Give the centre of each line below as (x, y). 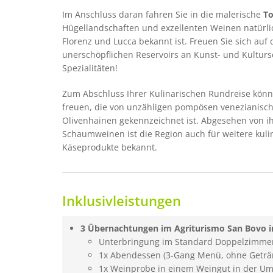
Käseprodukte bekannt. (110, 147)
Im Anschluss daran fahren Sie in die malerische (163, 14)
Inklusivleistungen (122, 200)
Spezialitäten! (90, 68)
